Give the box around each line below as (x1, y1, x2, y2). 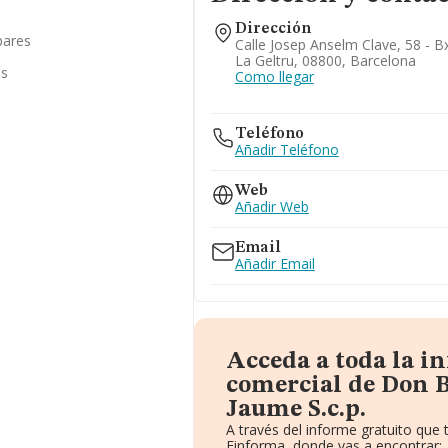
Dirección (234, 21, 311, 37)
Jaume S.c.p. (225, 398, 366, 422)
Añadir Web (234, 197, 309, 216)
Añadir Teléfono (234, 140, 339, 159)
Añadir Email (234, 254, 315, 273)
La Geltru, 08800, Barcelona (234, 51, 416, 70)
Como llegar (234, 67, 314, 86)
